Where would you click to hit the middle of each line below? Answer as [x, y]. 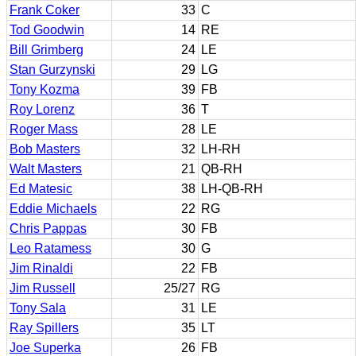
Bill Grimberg [46, 50]
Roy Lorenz [42, 109]
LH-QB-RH [232, 189]
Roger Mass [44, 129]
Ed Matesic [41, 189]
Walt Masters [46, 169]
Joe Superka [45, 348]
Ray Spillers [44, 328]
